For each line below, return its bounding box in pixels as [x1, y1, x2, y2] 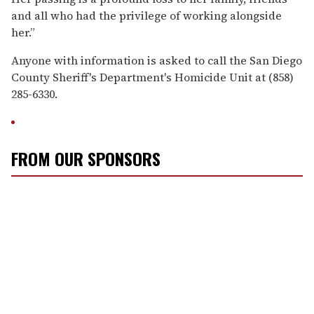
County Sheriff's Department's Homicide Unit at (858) [11, 69, 294, 85]
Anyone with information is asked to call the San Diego [11, 52, 302, 68]
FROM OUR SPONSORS [11, 145, 161, 171]
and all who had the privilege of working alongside [11, 7, 282, 23]
